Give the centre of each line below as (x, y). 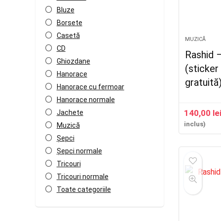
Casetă (68, 36)
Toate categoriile (84, 189)
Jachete (70, 112)
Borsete (69, 23)
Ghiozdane (73, 61)
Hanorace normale (86, 100)
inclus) (195, 124)
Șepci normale (79, 151)
